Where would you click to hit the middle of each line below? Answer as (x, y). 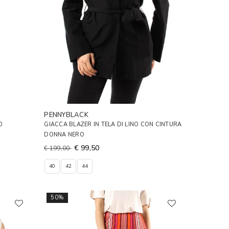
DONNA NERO (64, 135)
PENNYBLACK (66, 115)
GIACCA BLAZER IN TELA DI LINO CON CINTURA (113, 125)
